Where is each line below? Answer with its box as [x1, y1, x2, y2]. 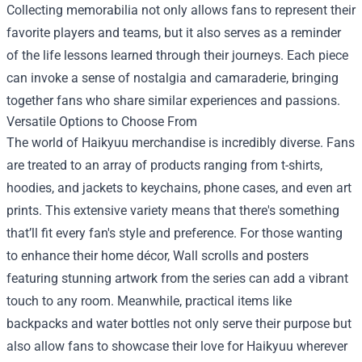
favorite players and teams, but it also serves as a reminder [6, 24, 341, 40]
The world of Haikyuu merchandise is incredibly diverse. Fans [6, 134, 355, 150]
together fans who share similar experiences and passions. [6, 92, 340, 108]
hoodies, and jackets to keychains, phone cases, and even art [6, 179, 351, 196]
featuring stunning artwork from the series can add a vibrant [6, 270, 348, 286]
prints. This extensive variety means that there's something [6, 202, 339, 218]
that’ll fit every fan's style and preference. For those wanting [6, 225, 343, 241]
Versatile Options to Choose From [6, 113, 197, 129]
